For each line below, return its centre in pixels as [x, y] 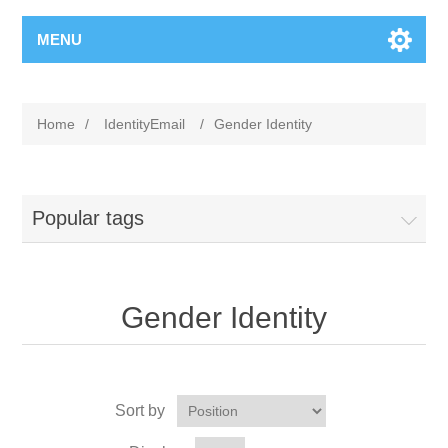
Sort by [139, 411]
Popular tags [88, 218]
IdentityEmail [145, 124]
